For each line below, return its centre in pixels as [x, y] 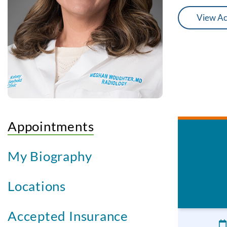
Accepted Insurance [68, 216]
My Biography [50, 156]
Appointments [51, 126]
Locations [37, 186]
